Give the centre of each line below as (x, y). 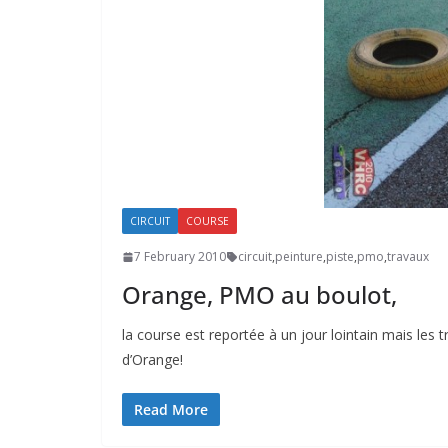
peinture (299, 257)
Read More (171, 410)
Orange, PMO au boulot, (259, 295)
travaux (408, 257)
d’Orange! (152, 360)
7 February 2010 (180, 257)
